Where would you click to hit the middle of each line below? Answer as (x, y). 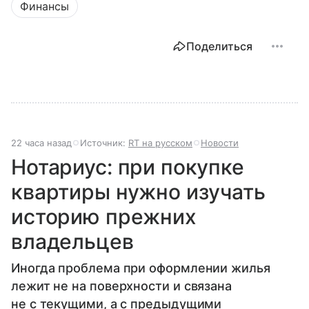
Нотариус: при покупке (128, 167)
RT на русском (160, 143)
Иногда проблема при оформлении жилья (141, 268)
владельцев (72, 242)
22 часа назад (41, 143)
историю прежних (104, 217)
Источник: (104, 143)
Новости (220, 143)
